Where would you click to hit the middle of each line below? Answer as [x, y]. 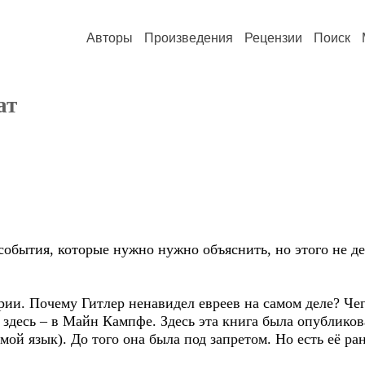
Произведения [189, 38]
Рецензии [273, 38]
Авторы [110, 38]
